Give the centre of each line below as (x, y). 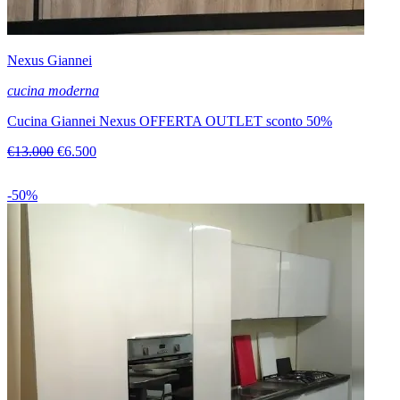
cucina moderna (53, 91)
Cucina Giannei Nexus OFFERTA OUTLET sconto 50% (170, 121)
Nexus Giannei (50, 61)
